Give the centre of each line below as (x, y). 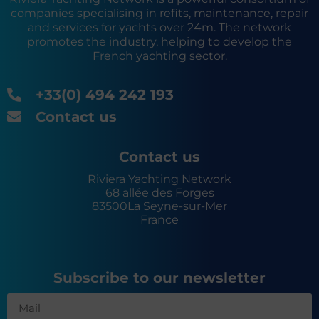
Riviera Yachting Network (159, 179)
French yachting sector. (159, 56)
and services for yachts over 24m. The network (159, 28)
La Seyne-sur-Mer (177, 206)
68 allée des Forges (159, 193)
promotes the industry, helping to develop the (159, 42)
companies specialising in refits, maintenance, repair (159, 14)
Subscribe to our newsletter (159, 278)
